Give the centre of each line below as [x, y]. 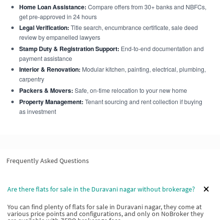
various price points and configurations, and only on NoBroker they [106, 214]
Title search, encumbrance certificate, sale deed [133, 27]
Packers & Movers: [46, 90]
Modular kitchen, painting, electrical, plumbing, [143, 69]
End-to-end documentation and [161, 48]
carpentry [31, 79]
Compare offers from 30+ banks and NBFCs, [146, 6]
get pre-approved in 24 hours [58, 16]
